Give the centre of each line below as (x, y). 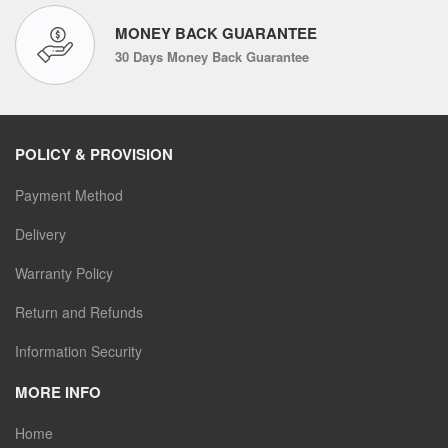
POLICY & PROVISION (94, 154)
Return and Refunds (79, 312)
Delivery (40, 234)
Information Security (78, 351)
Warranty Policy (64, 273)
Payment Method (69, 195)
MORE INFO (58, 392)
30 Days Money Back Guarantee (212, 57)
